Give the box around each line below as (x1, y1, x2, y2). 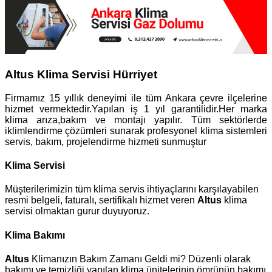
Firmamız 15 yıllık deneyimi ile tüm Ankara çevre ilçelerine (5, 92, 267, 103)
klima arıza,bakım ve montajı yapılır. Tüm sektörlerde (5, 114, 267, 125)
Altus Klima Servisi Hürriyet (5, 68, 157, 81)
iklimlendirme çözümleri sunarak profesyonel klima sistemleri (5, 125, 267, 136)
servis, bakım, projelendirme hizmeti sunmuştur (5, 136, 206, 147)
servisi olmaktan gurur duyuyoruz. (5, 206, 149, 217)
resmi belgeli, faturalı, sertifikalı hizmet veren (5, 195, 197, 206)
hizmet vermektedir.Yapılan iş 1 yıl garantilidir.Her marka (5, 103, 267, 114)
